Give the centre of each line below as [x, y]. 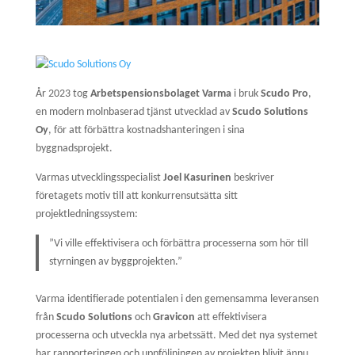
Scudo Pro [284, 94]
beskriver [252, 177]
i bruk [246, 94]
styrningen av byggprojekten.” [116, 261]
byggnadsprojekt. [74, 148]
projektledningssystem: [86, 214]
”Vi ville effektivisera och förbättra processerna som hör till [179, 243]
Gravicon [174, 318]
